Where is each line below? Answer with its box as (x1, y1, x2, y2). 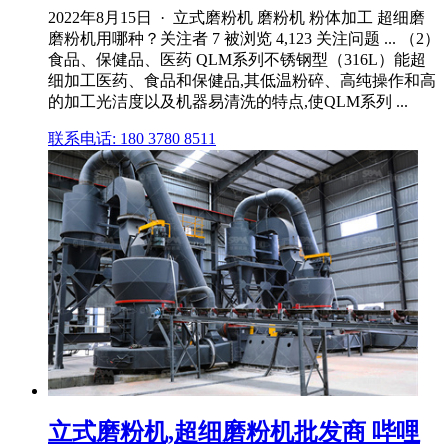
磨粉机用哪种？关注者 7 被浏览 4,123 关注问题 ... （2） (48, 30, 440, 48)
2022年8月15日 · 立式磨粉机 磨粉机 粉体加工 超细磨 (48, 9, 425, 27)
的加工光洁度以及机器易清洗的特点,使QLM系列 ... (48, 93, 408, 111)
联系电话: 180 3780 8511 (48, 130, 216, 148)
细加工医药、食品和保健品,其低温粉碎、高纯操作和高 (48, 72, 436, 90)
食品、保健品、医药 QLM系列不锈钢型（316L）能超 (48, 51, 426, 69)
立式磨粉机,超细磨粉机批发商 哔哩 (48, 419, 420, 446)
